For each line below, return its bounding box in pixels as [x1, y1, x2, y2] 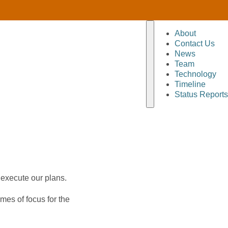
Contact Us [175, 39, 215, 48]
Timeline [175, 80, 206, 89]
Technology [175, 70, 216, 78]
